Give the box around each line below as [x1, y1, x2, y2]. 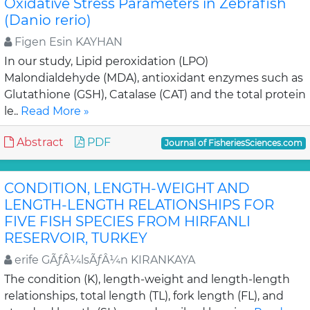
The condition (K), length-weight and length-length [4, 273, 290, 286]
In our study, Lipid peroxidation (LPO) [4, 55, 208, 68]
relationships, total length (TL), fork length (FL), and [4, 289, 284, 302]
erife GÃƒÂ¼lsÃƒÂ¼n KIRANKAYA [12, 253, 195, 266]
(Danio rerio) [4, 12, 91, 28]
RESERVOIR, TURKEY [4, 230, 147, 246]
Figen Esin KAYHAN [12, 35, 122, 48]
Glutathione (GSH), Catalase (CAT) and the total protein [4, 88, 306, 101]
